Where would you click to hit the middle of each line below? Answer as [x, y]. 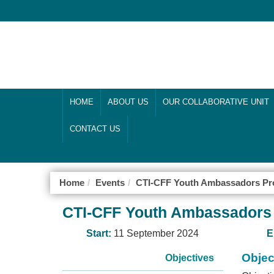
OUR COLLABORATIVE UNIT [216, 102]
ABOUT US [128, 102]
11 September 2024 [157, 233]
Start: [100, 233]
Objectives [189, 258]
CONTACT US [95, 129]
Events [110, 183]
